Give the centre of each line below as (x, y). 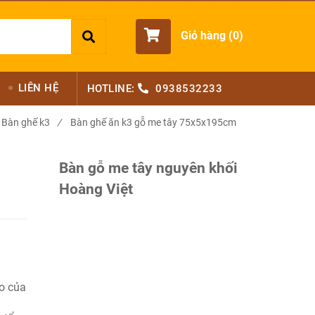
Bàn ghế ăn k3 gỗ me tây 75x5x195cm (153, 122)
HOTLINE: (112, 89)
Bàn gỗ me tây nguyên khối (148, 168)
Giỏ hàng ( (206, 36)
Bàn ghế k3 (26, 122)
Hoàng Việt (96, 189)
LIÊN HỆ (38, 88)
